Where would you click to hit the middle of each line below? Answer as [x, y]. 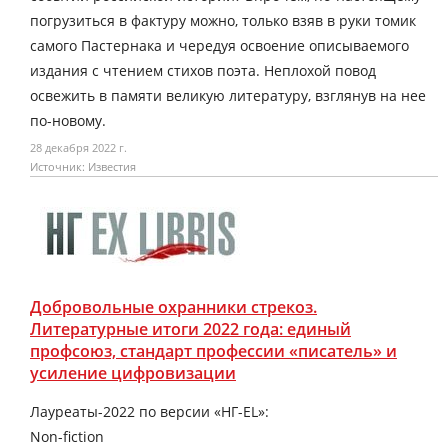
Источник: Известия [83, 166]
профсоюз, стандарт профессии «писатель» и [213, 350]
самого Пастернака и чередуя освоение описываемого [219, 45]
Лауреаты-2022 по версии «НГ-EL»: [149, 411]
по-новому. [68, 120]
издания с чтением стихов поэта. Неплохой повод [203, 70]
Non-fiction [67, 436]
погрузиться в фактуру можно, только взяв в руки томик [223, 20]
